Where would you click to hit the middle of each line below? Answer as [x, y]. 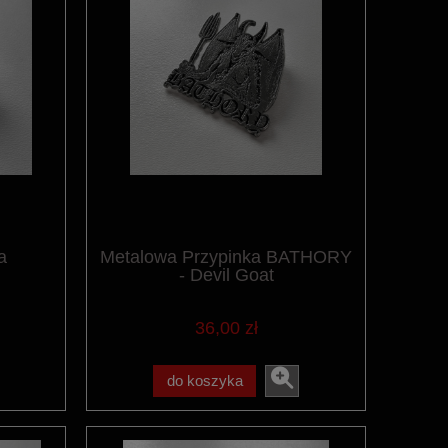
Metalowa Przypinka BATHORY [226, 257]
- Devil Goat [226, 275]
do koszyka [204, 380]
